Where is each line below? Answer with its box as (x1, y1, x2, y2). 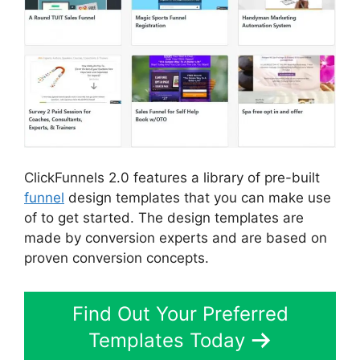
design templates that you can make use (64, 190, 331, 206)
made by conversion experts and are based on (24, 230, 327, 246)
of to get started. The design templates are (24, 210, 304, 226)
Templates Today (88, 328, 245, 352)
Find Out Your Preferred (72, 301, 288, 325)
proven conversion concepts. (24, 250, 209, 266)
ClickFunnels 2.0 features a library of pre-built (24, 170, 320, 186)
